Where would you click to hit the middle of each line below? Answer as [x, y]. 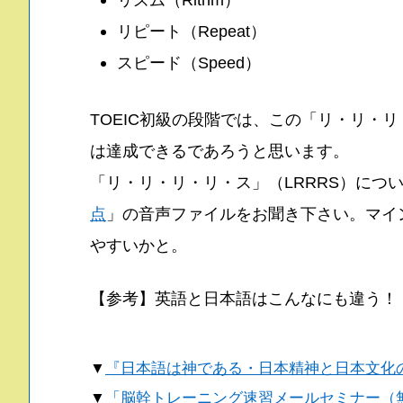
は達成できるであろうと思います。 [219, 150]
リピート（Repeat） [192, 31]
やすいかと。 [139, 245]
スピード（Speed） [189, 62]
